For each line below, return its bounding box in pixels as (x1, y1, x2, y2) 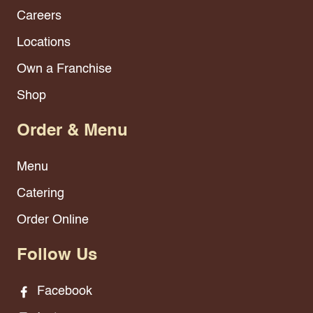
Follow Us (17, 247, 97, 265)
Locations (17, 36, 71, 50)
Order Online (17, 214, 89, 227)
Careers (17, 10, 61, 23)
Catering (17, 187, 64, 201)
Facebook (34, 285, 92, 298)
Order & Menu (17, 123, 128, 140)
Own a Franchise (17, 63, 112, 76)
